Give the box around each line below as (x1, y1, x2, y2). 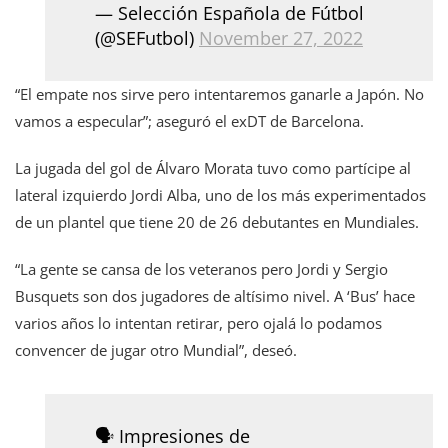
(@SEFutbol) (95, 25, 199, 50)
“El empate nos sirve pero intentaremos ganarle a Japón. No (15, 83, 424, 104)
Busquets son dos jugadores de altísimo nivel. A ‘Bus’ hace (15, 285, 415, 306)
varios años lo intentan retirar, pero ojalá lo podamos (15, 312, 382, 333)
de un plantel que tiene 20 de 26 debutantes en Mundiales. (15, 211, 419, 232)
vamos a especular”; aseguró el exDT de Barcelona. (15, 110, 364, 131)
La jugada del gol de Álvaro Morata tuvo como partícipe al (15, 157, 411, 178)
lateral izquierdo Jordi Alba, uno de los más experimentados (15, 184, 426, 205)
